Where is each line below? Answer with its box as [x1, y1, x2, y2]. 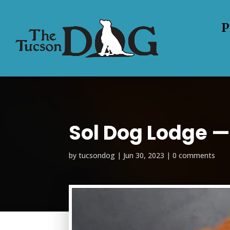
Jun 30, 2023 [123, 150, 165, 160]
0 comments [172, 150, 216, 160]
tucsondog [79, 150, 116, 160]
